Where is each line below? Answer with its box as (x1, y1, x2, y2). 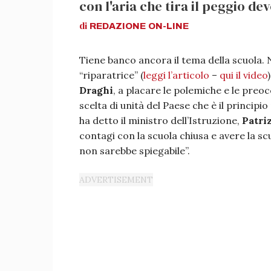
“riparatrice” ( (79, 69, 143, 81)
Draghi (79, 84, 113, 96)
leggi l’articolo (143, 69, 209, 81)
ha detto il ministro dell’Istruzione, (79, 114, 242, 126)
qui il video (220, 69, 267, 81)
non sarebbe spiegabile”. (79, 145, 190, 157)
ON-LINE (148, 21, 189, 31)
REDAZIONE (90, 21, 146, 31)
